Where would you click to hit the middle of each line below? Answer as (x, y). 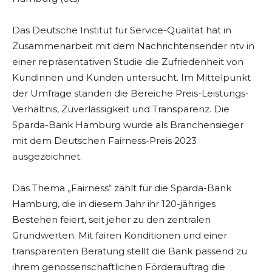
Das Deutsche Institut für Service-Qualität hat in (122, 30)
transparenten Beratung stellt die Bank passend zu (130, 251)
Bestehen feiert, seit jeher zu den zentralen (111, 220)
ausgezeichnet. (47, 157)
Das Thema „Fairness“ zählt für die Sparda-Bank (122, 188)
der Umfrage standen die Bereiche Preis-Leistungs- (131, 93)
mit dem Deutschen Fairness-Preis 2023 (104, 141)
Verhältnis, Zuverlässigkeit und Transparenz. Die (121, 109)
